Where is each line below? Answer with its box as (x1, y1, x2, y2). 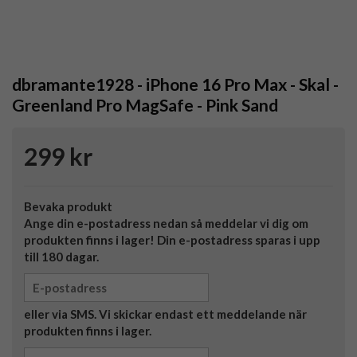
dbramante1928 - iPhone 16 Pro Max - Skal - (12, 74, 339, 95)
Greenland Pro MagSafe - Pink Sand (12, 95, 278, 116)
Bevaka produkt (24, 199, 112, 214)
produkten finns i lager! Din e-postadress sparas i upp (24, 233, 320, 248)
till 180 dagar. (24, 249, 99, 265)
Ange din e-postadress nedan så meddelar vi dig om (24, 216, 308, 231)
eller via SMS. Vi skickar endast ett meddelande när (24, 307, 307, 322)
